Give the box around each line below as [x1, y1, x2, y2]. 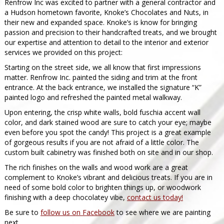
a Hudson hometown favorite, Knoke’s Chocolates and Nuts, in [4, 7, 208, 17]
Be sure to [4, 207, 40, 217]
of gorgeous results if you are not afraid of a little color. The [4, 137, 199, 147]
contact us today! [126, 192, 183, 202]
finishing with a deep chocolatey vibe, [4, 192, 127, 202]
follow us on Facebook [40, 207, 114, 217]
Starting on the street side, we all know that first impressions [4, 62, 201, 72]
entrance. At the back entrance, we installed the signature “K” [4, 82, 201, 92]
